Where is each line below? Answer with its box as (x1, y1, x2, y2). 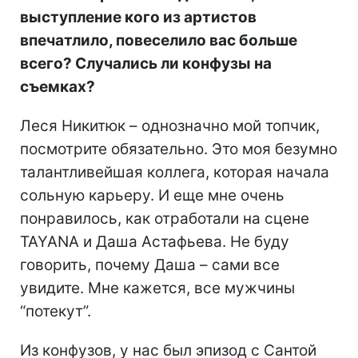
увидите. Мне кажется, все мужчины (20, 279, 295, 298)
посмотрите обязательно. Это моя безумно (20, 140, 337, 159)
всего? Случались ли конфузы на (20, 54, 272, 74)
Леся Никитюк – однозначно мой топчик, (20, 117, 320, 136)
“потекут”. (20, 302, 91, 321)
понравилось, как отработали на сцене (20, 209, 309, 229)
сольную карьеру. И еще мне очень (20, 186, 284, 205)
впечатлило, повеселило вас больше (20, 31, 297, 50)
